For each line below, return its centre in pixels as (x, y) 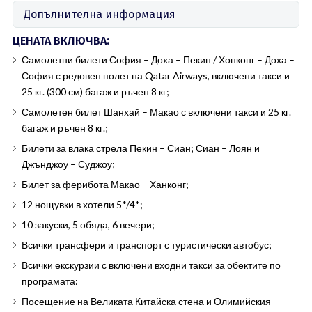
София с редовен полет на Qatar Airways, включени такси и (155, 76)
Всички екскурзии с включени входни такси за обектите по (151, 265)
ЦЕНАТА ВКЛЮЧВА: (61, 41)
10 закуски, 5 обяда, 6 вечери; (88, 225)
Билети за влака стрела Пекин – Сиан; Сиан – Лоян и (140, 148)
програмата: (49, 281)
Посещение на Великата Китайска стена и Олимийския (146, 301)
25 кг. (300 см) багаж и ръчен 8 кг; (95, 92)
